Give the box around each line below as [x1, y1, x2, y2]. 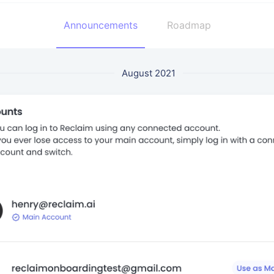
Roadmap [166, 18, 211, 31]
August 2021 [122, 67, 176, 79]
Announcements [63, 18, 138, 31]
